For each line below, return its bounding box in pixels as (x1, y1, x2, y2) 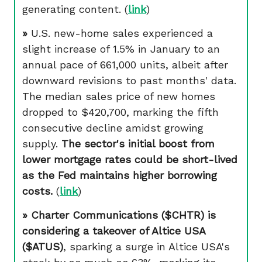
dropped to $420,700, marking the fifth (22, 106, 219, 118)
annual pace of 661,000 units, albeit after (22, 58, 228, 71)
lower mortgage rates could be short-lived (22, 153, 237, 166)
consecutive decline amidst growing (22, 122, 204, 134)
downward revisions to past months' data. (22, 74, 236, 87)
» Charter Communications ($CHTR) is (22, 209, 216, 221)
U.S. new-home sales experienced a (31, 27, 213, 39)
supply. (22, 137, 61, 150)
